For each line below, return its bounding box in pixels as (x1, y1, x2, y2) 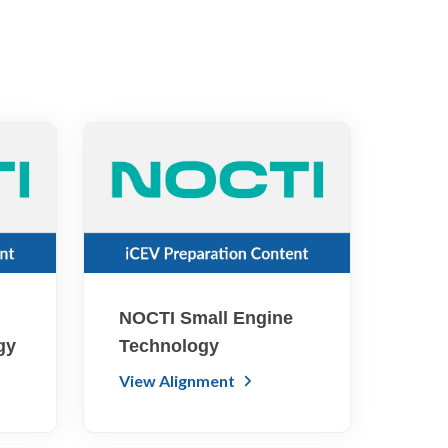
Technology (119, 335, 220, 356)
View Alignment (119, 370, 239, 390)
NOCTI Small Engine (119, 307, 294, 328)
